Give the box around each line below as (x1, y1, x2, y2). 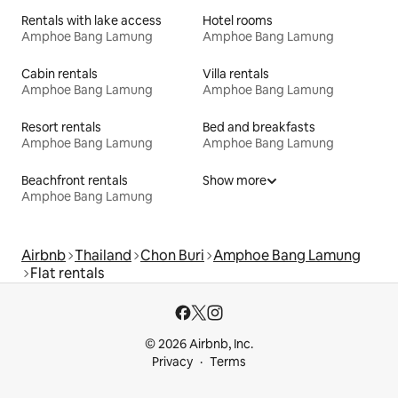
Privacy (152, 354, 193, 370)
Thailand (75, 245, 131, 265)
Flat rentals (30, 263, 104, 283)
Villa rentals (203, 65, 269, 82)
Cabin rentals (21, 65, 98, 82)
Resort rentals (21, 118, 101, 135)
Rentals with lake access (21, 12, 162, 28)
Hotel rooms (203, 12, 273, 28)
